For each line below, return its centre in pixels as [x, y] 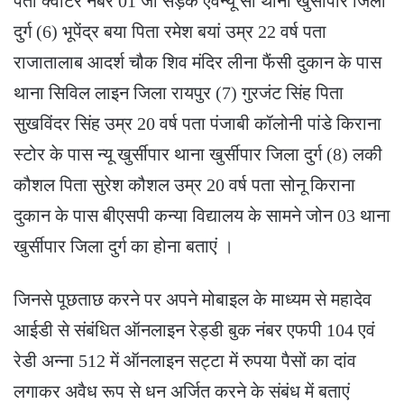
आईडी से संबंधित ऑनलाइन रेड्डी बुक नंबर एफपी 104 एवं [194, 330]
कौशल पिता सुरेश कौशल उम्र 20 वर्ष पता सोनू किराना [184, 184]
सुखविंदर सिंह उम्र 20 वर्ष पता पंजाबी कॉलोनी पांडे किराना [197, 123]
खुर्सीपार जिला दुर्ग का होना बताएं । [124, 246]
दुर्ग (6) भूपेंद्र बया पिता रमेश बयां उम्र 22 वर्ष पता [170, 31]
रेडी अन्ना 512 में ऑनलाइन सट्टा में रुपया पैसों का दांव [185, 360]
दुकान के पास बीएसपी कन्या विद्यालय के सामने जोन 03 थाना [202, 215]
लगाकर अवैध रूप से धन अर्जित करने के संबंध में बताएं [182, 391]
